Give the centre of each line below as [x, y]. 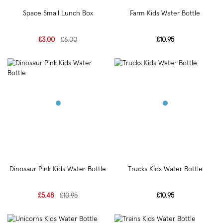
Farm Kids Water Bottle [165, 13]
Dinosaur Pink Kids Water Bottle [58, 169]
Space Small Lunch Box [58, 13]
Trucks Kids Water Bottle [165, 169]
